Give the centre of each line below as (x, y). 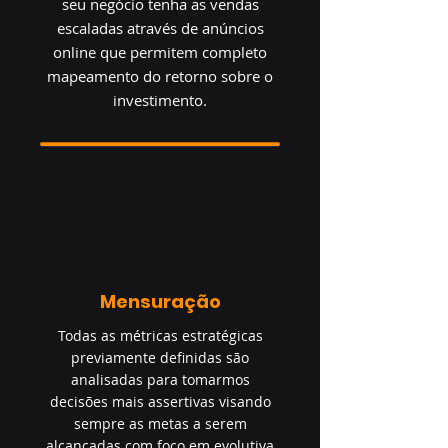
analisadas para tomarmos (160, 379)
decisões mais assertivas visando (160, 401)
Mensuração (160, 301)
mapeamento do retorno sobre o (160, 76)
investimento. (160, 100)
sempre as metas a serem (160, 423)
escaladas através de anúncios (160, 28)
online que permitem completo (160, 52)
